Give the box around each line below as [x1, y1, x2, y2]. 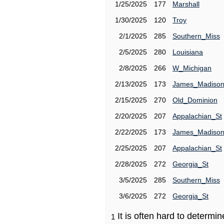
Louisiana [172, 48, 203, 56]
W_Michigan [172, 64, 211, 72]
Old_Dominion [172, 96, 217, 104]
